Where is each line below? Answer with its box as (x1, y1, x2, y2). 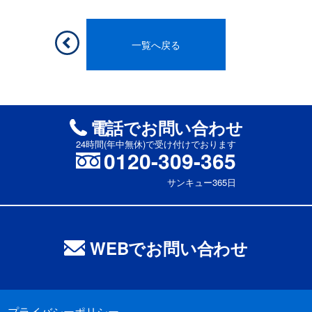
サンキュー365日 (167, 175, 236, 189)
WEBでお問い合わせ (90, 236, 248, 260)
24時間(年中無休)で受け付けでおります (76, 137, 236, 150)
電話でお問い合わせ (90, 116, 243, 139)
